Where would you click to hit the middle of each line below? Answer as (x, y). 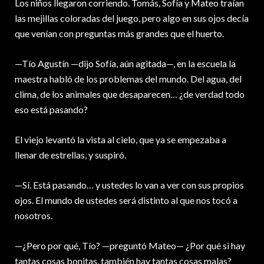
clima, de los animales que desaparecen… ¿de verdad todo (130, 94)
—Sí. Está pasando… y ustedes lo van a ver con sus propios (129, 185)
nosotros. (34, 216)
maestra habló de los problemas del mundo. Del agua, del (128, 79)
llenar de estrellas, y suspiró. (70, 155)
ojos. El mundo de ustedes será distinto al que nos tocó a (126, 200)
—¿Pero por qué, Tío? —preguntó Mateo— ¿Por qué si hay (130, 246)
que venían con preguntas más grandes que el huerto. (119, 34)
